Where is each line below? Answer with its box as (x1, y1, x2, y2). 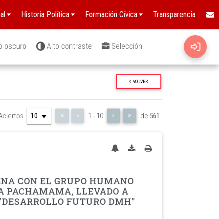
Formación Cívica (85, 10, 137, 19)
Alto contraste (47, 42, 92, 51)
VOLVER (133, 78, 148, 84)
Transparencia (153, 10, 196, 19)
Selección (111, 42, 142, 51)
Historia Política (21, 10, 69, 19)
